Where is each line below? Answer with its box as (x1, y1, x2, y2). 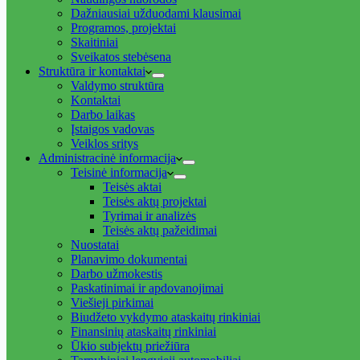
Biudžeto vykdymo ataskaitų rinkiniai (71, 310, 260, 324)
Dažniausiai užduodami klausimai (71, 6, 241, 20)
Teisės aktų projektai (103, 194, 207, 208)
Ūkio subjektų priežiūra (71, 339, 190, 353)
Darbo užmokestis (71, 267, 162, 280)
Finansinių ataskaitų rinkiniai (71, 325, 216, 338)
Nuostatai (71, 238, 119, 252)
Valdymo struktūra (71, 79, 164, 92)
